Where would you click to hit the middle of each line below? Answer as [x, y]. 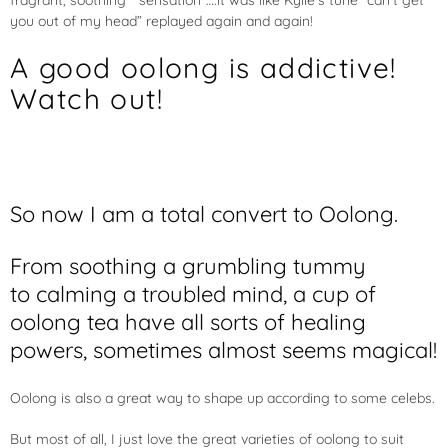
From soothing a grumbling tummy [188, 266]
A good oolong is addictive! [203, 67]
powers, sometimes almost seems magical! [223, 350]
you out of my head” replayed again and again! [161, 21]
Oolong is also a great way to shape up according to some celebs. [222, 398]
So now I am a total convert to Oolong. [204, 214]
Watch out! [86, 98]
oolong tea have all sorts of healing [188, 322]
